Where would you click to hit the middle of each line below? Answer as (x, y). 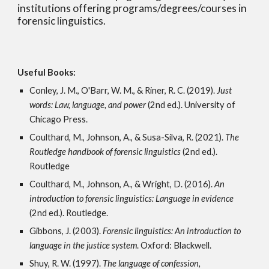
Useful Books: (47, 72)
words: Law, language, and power (89, 105)
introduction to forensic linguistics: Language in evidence (132, 198)
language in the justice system (83, 245)
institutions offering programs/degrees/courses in (132, 8)
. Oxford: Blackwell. (175, 245)
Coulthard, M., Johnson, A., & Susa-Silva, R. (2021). (128, 137)
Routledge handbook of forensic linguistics (106, 152)
